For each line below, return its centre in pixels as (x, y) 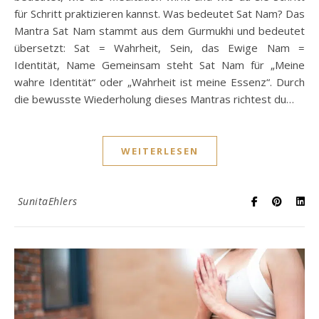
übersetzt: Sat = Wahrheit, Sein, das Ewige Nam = (159, 47)
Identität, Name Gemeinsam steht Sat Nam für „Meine (159, 64)
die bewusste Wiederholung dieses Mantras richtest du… (154, 99)
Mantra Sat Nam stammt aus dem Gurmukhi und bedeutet (159, 30)
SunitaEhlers (47, 201)
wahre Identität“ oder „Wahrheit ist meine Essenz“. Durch (159, 82)
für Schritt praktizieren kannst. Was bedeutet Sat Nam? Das (159, 13)
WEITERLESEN (159, 151)
